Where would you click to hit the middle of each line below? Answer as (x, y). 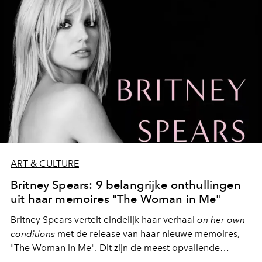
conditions (33, 234)
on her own (221, 220)
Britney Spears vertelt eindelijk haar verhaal (104, 220)
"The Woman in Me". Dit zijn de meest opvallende (115, 248)
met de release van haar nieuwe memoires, (147, 234)
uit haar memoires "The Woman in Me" (116, 199)
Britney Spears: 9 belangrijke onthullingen (126, 185)
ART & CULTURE (45, 164)
